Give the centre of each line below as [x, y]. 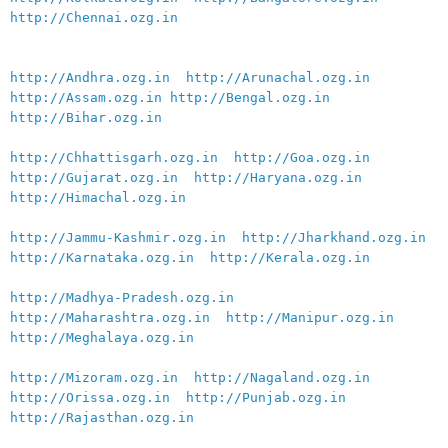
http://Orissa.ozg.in [90, 397]
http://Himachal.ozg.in [98, 197]
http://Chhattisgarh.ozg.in [114, 157]
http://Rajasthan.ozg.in [102, 417]
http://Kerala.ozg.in [290, 257]
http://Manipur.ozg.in [310, 317]
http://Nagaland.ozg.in [282, 377]
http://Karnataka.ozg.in [102, 257]
